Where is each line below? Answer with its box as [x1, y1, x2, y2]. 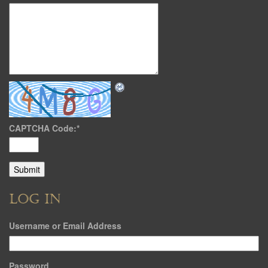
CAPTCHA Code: [9, 122, 77, 134]
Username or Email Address [9, 220, 121, 232]
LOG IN [9, 191, 61, 207]
